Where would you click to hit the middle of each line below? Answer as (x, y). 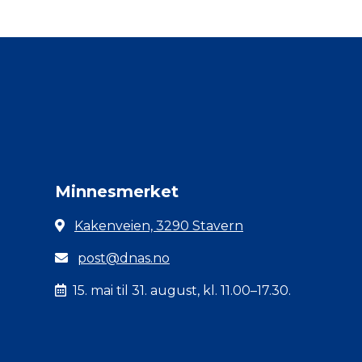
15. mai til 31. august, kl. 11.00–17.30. (182, 290)
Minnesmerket (117, 192)
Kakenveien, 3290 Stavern (159, 226)
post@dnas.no (124, 258)
